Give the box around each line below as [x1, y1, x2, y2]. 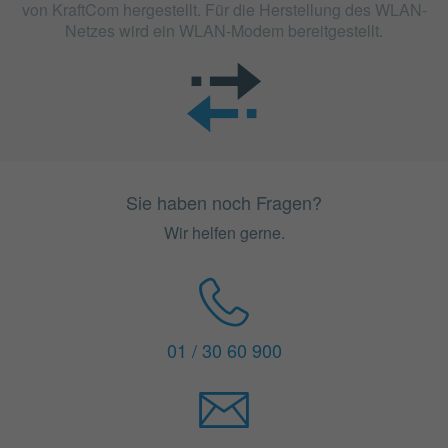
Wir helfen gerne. [163, 221, 285, 245]
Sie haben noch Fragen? [126, 189, 322, 216]
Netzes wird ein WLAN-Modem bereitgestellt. [65, 19, 383, 43]
